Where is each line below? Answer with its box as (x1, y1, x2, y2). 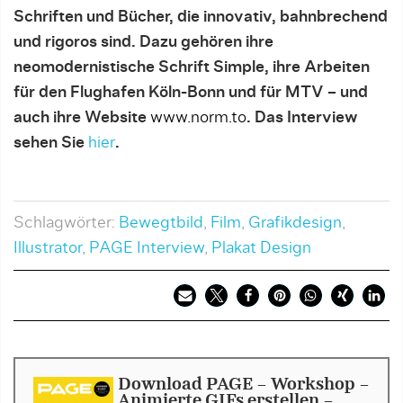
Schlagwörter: (13, 215, 119, 231)
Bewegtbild (119, 215, 203, 231)
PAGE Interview (89, 240, 204, 256)
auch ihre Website (13, 110, 150, 126)
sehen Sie (13, 135, 88, 151)
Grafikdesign (248, 215, 342, 231)
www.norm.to (150, 110, 246, 126)
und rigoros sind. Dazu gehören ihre (13, 34, 273, 50)
